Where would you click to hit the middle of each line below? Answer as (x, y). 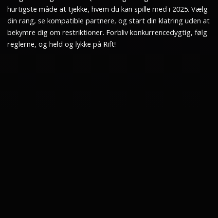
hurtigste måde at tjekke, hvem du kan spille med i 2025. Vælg (108, 9)
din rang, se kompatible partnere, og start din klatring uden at (109, 21)
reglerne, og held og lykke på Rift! (62, 44)
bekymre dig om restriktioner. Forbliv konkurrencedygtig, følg (107, 32)
